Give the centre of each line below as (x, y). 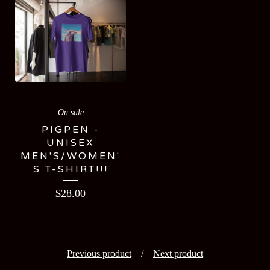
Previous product (99, 253)
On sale (71, 112)
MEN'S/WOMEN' (71, 156)
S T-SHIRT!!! (71, 169)
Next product (178, 253)
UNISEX (71, 143)
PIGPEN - (71, 130)
